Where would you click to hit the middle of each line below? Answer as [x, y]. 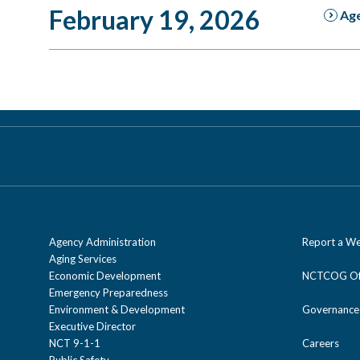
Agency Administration [102, 241]
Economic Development [105, 275]
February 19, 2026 [155, 19]
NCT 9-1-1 [75, 343]
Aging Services [83, 258]
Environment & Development [117, 309]
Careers [321, 343]
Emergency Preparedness [108, 292]
